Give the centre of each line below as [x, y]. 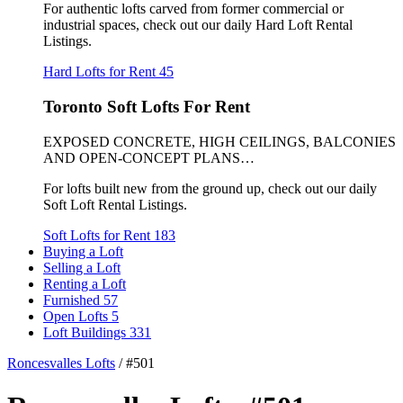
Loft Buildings [86, 332]
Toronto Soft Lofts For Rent [147, 106]
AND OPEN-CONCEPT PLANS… [149, 157]
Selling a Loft [82, 267]
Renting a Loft [85, 283]
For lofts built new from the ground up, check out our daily [210, 188]
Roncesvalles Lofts [61, 363]
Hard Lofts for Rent [101, 72]
